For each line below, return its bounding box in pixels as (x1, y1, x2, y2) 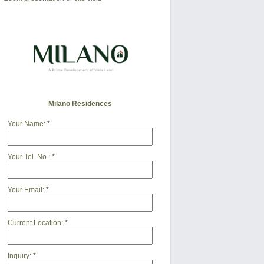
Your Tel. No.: (7, 153, 50, 161)
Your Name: (7, 120, 45, 128)
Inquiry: (7, 252, 31, 260)
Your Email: (7, 186, 44, 194)
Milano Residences (48, 100, 112, 108)
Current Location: (7, 219, 63, 227)
